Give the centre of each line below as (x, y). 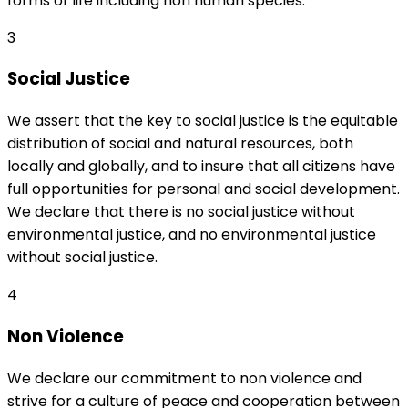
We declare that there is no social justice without (181, 212)
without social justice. (82, 258)
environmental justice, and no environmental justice (192, 235)
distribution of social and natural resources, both (180, 144)
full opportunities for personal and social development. (204, 189)
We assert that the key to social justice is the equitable (203, 121)
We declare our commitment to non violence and (184, 378)
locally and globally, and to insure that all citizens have (201, 167)
